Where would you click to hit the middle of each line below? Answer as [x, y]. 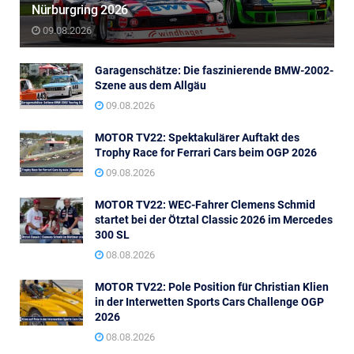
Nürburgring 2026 [80, 10]
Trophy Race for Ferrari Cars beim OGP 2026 [206, 153]
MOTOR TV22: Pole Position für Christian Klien [212, 287]
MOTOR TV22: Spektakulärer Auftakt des [197, 138]
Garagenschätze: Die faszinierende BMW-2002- [214, 71]
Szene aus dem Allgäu [151, 86]
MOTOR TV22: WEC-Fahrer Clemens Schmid [205, 205]
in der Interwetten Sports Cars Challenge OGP [209, 302]
